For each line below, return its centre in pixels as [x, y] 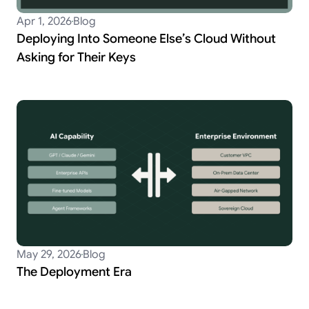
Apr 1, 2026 [44, 21]
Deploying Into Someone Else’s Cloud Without [146, 39]
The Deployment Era [74, 272]
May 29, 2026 [49, 255]
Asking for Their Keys [76, 57]
